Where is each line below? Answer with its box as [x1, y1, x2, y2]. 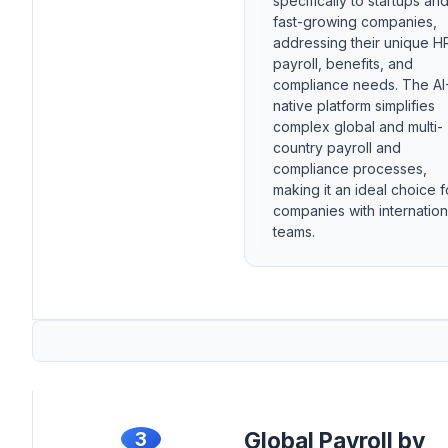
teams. [273, 223, 315, 241]
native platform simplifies [273, 97, 435, 115]
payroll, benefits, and [273, 55, 413, 73]
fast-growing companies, [273, 13, 437, 31]
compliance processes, [273, 160, 427, 178]
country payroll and [273, 139, 401, 157]
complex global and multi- [273, 118, 443, 136]
